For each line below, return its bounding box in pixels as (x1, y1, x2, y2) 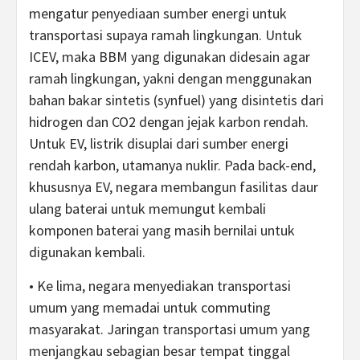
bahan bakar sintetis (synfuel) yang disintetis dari (29, 91, 324, 109)
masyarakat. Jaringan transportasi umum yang (29, 320, 310, 338)
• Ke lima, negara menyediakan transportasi (29, 276, 291, 295)
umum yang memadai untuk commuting (29, 298, 271, 317)
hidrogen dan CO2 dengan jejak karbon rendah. (29, 112, 309, 131)
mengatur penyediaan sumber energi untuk (29, 4, 287, 22)
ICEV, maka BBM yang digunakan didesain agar (29, 47, 310, 66)
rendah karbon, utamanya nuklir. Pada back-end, (29, 156, 316, 174)
